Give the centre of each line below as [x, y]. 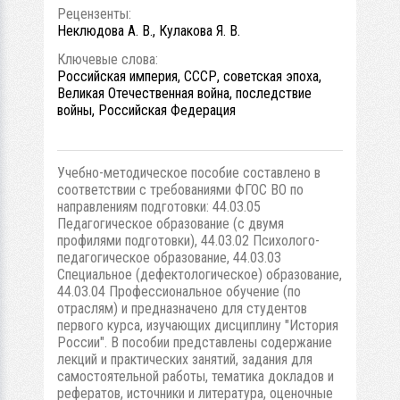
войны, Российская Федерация [146, 110]
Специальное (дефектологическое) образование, [200, 275]
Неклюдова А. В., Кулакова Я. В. [149, 31]
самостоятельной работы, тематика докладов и [196, 376]
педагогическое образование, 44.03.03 [169, 258]
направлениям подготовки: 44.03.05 [159, 207]
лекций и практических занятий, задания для [185, 359]
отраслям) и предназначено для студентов [182, 308]
